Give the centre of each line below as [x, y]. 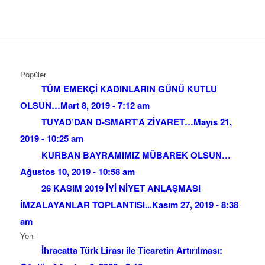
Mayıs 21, [212, 122]
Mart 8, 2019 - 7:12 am [105, 105]
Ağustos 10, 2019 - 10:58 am [77, 171]
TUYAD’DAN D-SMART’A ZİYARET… [117, 122]
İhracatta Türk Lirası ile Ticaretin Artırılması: [132, 250]
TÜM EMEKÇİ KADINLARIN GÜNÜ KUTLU [129, 88]
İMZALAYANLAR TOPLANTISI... [86, 204]
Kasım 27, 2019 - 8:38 [195, 204]
